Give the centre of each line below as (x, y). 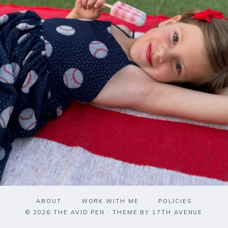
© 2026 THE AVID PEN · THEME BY (89, 212)
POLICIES (175, 201)
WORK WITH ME (110, 201)
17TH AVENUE (178, 212)
